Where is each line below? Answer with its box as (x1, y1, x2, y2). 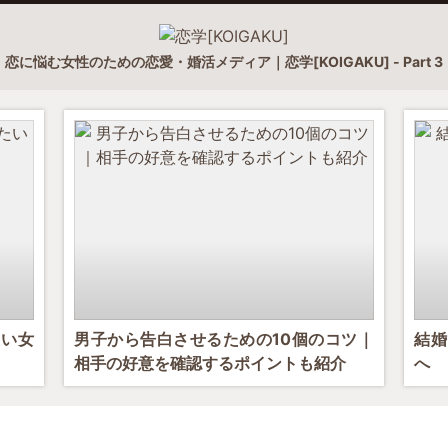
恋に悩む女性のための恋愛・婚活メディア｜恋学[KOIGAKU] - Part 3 (5, 53, 443, 70)
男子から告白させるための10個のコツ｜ (74, 329, 374, 349)
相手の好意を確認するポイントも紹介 (74, 353, 346, 373)
